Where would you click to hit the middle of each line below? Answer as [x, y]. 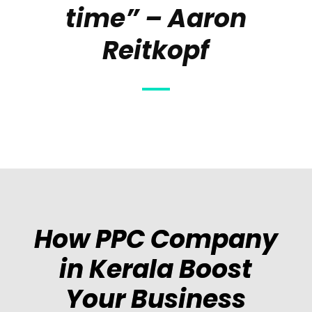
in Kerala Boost [156, 269]
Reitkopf [156, 50]
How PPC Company [156, 239]
